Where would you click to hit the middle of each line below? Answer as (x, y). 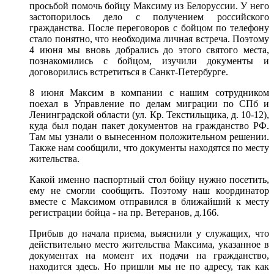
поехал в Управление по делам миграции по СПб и (149, 103)
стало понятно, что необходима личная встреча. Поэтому (149, 39)
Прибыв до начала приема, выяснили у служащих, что (149, 233)
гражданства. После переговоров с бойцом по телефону (149, 28)
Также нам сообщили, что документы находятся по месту (149, 147)
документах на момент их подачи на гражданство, (149, 255)
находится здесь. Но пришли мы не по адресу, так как (149, 266)
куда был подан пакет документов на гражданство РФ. (149, 125)
